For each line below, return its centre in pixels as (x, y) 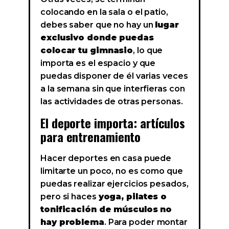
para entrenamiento (91, 137)
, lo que (148, 51)
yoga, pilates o (133, 197)
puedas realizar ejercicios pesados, (114, 184)
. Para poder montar (146, 222)
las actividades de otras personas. (112, 102)
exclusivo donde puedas (97, 38)
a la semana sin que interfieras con (113, 89)
